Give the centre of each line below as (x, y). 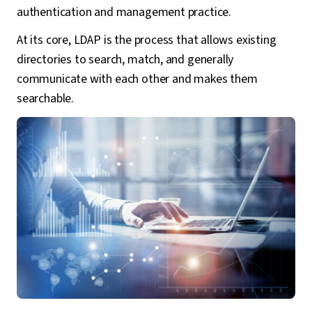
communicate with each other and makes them (137, 79)
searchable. (46, 99)
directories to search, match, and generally (125, 60)
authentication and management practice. (124, 12)
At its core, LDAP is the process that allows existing (147, 40)
